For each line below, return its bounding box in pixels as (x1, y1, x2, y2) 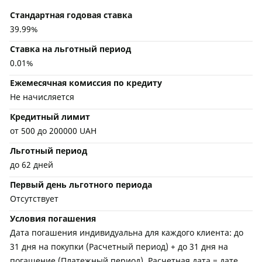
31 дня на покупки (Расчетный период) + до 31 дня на (10, 241, 228, 252)
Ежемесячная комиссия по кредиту (10, 77, 162, 88)
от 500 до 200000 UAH (10, 125, 96, 136)
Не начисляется (10, 91, 74, 102)
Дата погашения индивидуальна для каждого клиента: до (10, 227, 243, 238)
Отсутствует (10, 193, 58, 204)
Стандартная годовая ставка (10, 9, 132, 20)
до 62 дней (10, 159, 53, 170)
